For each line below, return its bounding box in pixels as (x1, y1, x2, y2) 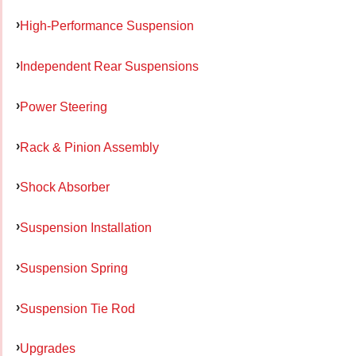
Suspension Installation (20, 220, 152, 235)
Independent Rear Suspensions (20, 59, 199, 74)
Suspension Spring (20, 260, 128, 275)
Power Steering (20, 99, 107, 114)
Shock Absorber (20, 180, 110, 195)
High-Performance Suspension (20, 18, 194, 33)
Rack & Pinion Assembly (20, 139, 159, 154)
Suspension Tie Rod (20, 300, 135, 315)
